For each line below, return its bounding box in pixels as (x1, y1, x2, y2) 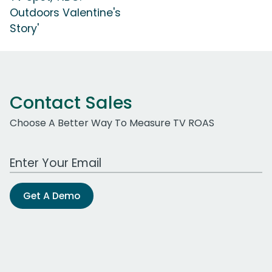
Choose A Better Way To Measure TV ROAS (10, 115, 214, 130)
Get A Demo (23, 188, 80, 203)
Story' (10, 21, 39, 36)
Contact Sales (10, 90, 132, 115)
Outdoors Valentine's (10, 5, 121, 20)
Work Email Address (9, 149, 104, 163)
